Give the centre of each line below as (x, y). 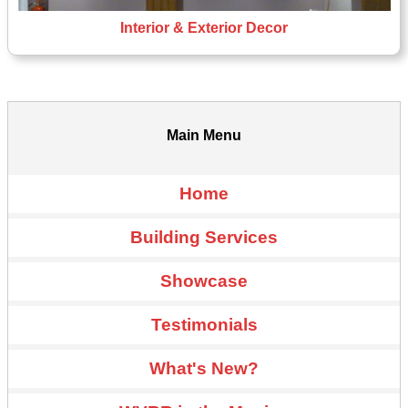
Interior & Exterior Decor (204, 28)
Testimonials (204, 325)
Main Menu (204, 136)
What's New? (204, 369)
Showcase (204, 281)
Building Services (204, 238)
